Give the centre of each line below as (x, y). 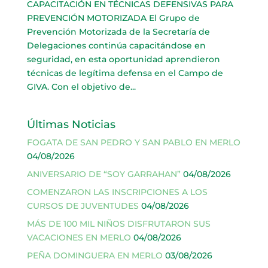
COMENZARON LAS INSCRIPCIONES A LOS (117, 192)
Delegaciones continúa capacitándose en (116, 45)
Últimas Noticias (71, 124)
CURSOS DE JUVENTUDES (83, 205)
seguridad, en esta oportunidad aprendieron (123, 59)
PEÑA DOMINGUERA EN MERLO (95, 255)
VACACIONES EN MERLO (79, 237)
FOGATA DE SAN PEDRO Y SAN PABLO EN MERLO (133, 142)
